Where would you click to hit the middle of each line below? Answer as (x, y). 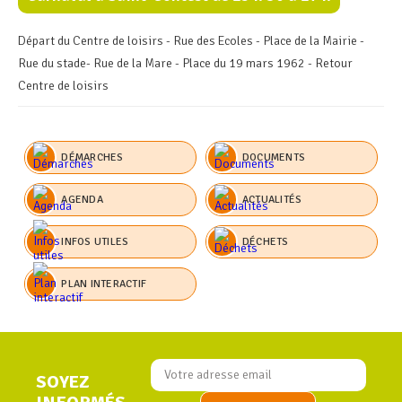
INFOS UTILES (95, 241)
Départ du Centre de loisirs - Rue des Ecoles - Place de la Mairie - (191, 41)
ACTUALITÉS (272, 199)
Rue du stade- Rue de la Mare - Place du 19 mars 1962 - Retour (185, 64)
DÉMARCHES (92, 157)
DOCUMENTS (274, 157)
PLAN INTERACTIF (104, 284)
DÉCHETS (266, 241)
